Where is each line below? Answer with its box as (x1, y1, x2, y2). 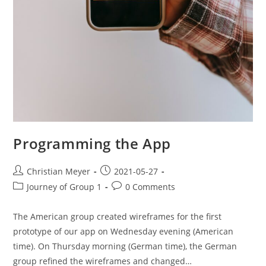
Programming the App (13, 134, 171, 154)
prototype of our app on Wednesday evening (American (13, 226, 234, 237)
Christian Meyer (27, 166, 91, 178)
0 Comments (125, 181, 176, 193)
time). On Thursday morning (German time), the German (13, 240, 237, 252)
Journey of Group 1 (27, 181, 102, 193)
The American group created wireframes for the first (13, 211, 222, 223)
